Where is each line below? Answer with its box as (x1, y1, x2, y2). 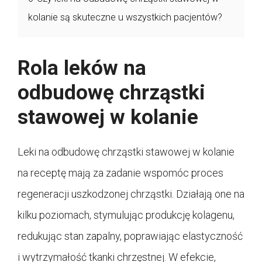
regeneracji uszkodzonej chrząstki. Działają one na (18, 187, 244, 200)
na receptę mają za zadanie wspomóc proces (18, 166, 223, 179)
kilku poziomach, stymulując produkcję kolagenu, (18, 208, 235, 221)
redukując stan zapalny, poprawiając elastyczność (18, 229, 243, 242)
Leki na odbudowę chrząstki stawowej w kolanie (18, 145, 235, 158)
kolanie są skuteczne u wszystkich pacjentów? (28, 11, 222, 23)
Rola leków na (18, 56, 146, 80)
